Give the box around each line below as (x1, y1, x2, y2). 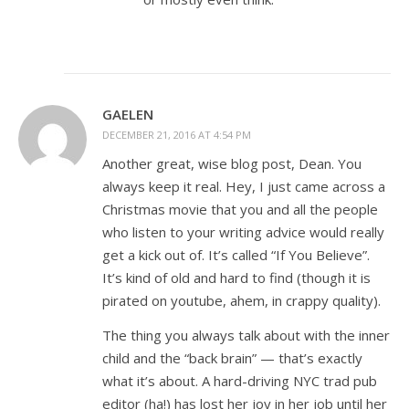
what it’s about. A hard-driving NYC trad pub (102, 372, 377, 390)
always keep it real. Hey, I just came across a (102, 177, 385, 195)
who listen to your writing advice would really (102, 223, 384, 241)
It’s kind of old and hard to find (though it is (102, 268, 371, 287)
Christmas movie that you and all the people (102, 200, 378, 218)
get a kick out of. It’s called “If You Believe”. (102, 246, 370, 264)
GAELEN (102, 105, 153, 123)
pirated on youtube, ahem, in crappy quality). (102, 291, 381, 309)
